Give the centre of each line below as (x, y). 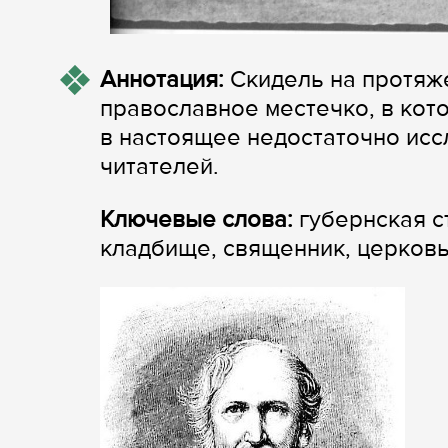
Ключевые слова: (199, 219)
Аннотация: (162, 79)
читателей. (159, 166)
